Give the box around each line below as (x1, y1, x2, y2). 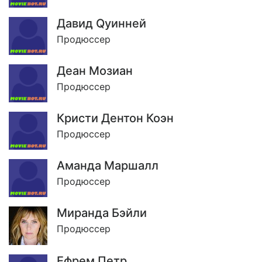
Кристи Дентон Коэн (57, 111, 174, 125)
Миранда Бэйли (57, 205, 147, 220)
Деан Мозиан (57, 64, 133, 78)
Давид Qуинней (57, 16, 146, 31)
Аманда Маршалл (57, 158, 158, 173)
